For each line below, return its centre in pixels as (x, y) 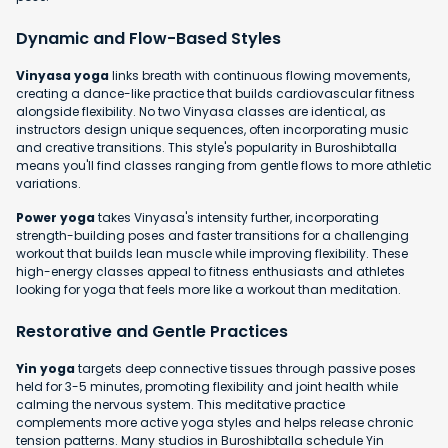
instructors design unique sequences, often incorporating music (212, 130)
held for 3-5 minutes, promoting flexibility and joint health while (207, 387)
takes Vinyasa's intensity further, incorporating (237, 218)
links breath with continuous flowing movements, (259, 76)
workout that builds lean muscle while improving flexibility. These (212, 254)
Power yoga (55, 218)
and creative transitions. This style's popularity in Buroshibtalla (206, 148)
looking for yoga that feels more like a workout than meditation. (208, 290)
